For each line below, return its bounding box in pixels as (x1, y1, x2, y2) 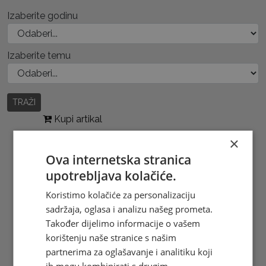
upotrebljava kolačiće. (46, 167, 177, 184)
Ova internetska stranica (46, 151, 192, 168)
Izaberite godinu (7, 10, 78, 21)
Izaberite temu (7, 50, 71, 61)
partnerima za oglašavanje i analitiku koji (46, 245, 213, 258)
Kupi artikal (52, 113, 102, 125)
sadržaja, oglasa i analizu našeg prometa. (46, 202, 213, 215)
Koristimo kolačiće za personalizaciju (46, 188, 196, 201)
